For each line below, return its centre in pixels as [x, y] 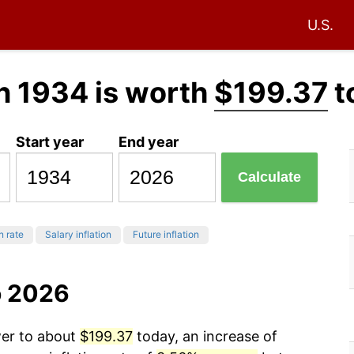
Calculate [270, 177]
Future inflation [166, 235]
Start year [50, 141]
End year [149, 141]
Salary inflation [78, 235]
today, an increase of [205, 337]
